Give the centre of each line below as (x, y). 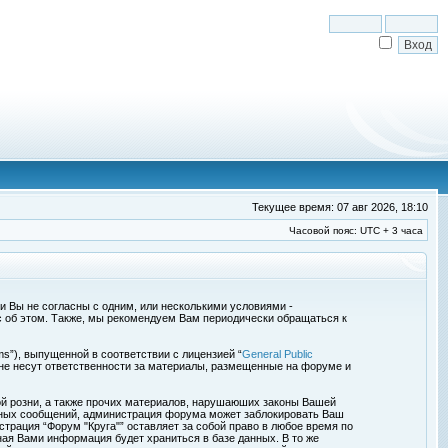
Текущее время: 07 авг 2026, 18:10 (340, 207)
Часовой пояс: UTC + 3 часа (356, 230)
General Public (277, 354)
